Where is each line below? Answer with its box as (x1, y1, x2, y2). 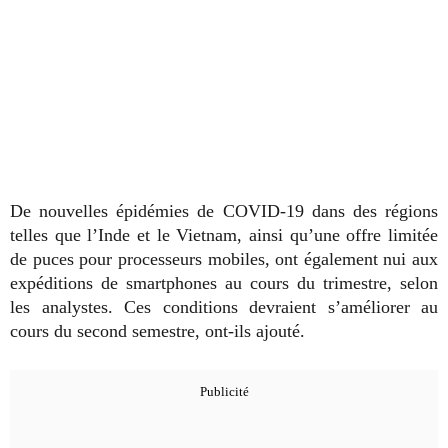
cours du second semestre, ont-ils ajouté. (10, 321, 305, 342)
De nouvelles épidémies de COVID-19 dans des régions (10, 201, 438, 222)
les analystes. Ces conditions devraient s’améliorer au (10, 297, 438, 318)
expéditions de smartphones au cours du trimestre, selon (10, 273, 438, 294)
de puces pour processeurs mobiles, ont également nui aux (10, 249, 438, 270)
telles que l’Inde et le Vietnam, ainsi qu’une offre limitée (10, 225, 438, 246)
